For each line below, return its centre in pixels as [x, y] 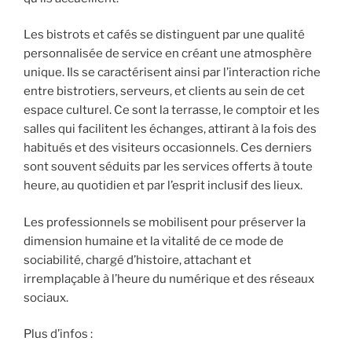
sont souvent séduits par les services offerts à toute [168, 167]
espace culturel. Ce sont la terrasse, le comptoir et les [172, 110]
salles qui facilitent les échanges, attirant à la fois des [170, 129]
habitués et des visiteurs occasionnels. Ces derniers [168, 148]
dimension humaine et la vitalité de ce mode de [154, 241]
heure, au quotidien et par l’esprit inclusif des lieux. [163, 186]
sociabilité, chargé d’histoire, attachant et [137, 260]
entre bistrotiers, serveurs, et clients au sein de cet [164, 92]
